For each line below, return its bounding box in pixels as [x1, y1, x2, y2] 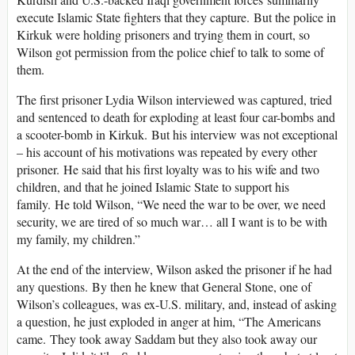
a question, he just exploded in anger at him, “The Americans [17, 313, 321, 330]
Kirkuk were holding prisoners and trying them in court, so [17, 26, 310, 44]
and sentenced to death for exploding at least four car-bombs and [17, 109, 335, 126]
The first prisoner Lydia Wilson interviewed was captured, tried [17, 91, 332, 109]
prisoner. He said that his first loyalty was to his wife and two [17, 161, 319, 178]
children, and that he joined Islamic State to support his [17, 178, 289, 196]
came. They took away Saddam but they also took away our [17, 330, 317, 348]
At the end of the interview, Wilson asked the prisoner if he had [17, 261, 332, 278]
